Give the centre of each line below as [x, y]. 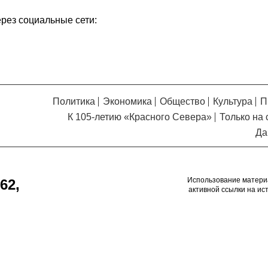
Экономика [127, 102]
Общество [182, 102]
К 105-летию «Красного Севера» [140, 117]
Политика [74, 102]
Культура [233, 102]
